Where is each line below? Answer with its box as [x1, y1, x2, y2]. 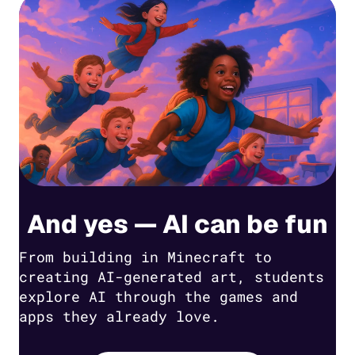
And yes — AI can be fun [27, 207, 328, 240]
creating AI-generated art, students [19, 267, 324, 287]
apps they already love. [19, 307, 219, 326]
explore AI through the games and [19, 287, 298, 307]
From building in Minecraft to [19, 247, 272, 267]
